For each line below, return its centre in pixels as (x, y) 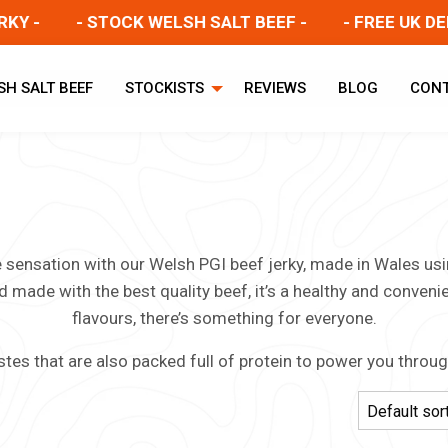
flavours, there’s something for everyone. (224, 318)
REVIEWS (274, 88)
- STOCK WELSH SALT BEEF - (155, 22)
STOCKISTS (164, 88)
